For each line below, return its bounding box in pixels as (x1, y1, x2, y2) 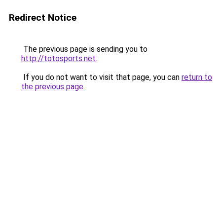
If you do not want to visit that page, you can (21, 73, 182, 82)
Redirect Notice (9, 12, 76, 23)
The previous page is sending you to (21, 44, 147, 54)
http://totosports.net (21, 54, 96, 63)
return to (182, 73, 212, 82)
